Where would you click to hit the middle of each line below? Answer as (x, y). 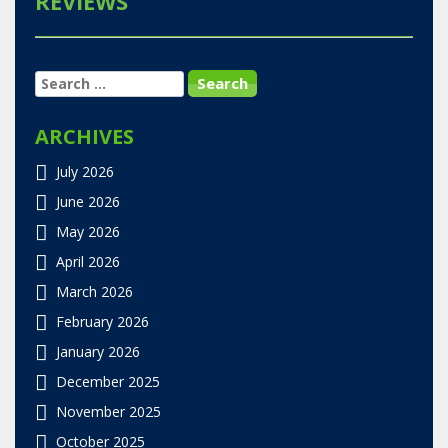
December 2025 (108, 381)
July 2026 (85, 171)
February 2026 (102, 321)
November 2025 (108, 411)
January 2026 (98, 351)
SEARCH (61, 82)
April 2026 (88, 261)
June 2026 (88, 201)
